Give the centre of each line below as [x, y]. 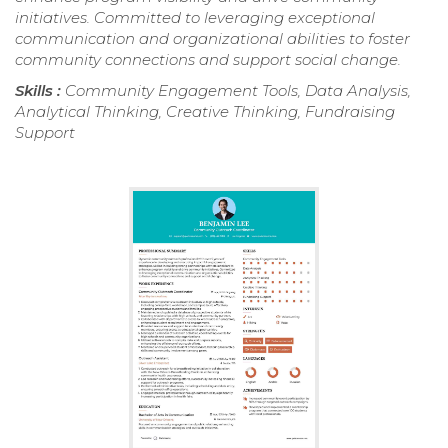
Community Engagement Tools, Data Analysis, [238, 90]
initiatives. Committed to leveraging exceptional [195, 17]
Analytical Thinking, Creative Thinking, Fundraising [205, 111]
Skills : [40, 90]
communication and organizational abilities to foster [212, 38]
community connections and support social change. [208, 59]
